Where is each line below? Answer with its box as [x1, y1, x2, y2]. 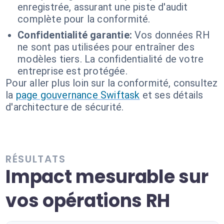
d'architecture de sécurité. [5, 101, 124, 113]
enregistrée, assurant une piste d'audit [17, 1, 188, 13]
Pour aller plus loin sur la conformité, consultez [5, 77, 218, 89]
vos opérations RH [5, 188, 170, 213]
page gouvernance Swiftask [15, 89, 140, 101]
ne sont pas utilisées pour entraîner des [17, 41, 194, 53]
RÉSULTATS [5, 152, 66, 166]
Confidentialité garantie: [17, 29, 132, 41]
